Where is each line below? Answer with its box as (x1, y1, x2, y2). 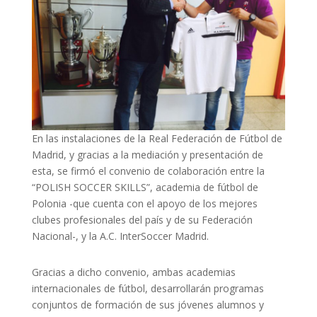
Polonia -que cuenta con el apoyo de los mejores (31, 196, 258, 210)
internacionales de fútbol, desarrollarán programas (31, 281, 264, 295)
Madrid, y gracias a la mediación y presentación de (31, 147, 263, 161)
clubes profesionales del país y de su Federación (31, 212, 253, 226)
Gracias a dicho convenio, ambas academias (31, 265, 236, 279)
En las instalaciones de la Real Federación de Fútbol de (31, 131, 282, 145)
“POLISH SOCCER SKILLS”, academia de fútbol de (31, 180, 258, 194)
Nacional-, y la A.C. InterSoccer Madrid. (31, 229, 209, 243)
